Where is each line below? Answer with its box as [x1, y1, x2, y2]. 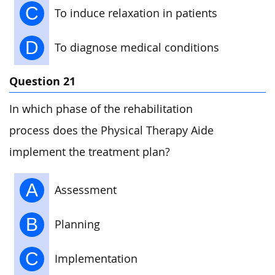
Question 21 [9, 73, 76, 89]
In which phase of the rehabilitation [9, 101, 193, 116]
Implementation [55, 252, 137, 266]
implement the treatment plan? [9, 144, 170, 159]
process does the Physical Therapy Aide [9, 123, 214, 137]
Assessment [55, 183, 117, 198]
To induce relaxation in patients [55, 6, 217, 20]
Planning [55, 217, 100, 232]
